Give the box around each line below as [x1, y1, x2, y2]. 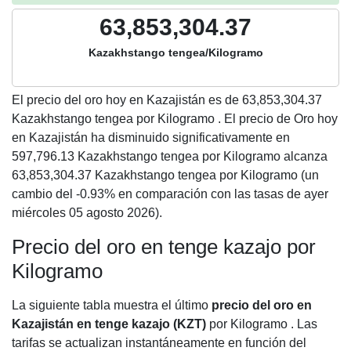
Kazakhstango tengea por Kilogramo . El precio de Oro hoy [12, 112, 338, 125]
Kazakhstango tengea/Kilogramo [88, 46, 263, 59]
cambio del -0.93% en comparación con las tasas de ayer [12, 187, 328, 201]
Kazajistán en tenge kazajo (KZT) [12, 317, 206, 331]
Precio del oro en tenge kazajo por [12, 235, 316, 259]
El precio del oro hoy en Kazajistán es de [12, 93, 242, 107]
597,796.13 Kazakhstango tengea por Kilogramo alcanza [12, 150, 327, 163]
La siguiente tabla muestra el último [12, 299, 212, 312]
